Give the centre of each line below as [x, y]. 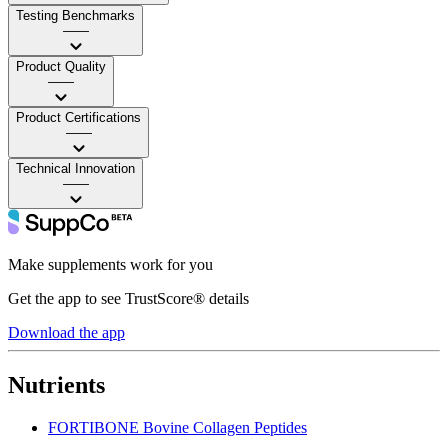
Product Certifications [78, 117]
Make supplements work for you [110, 264]
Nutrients [56, 384]
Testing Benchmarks [75, 15]
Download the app [66, 332]
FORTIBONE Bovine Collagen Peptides [177, 427]
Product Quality [61, 66]
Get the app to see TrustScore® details [128, 298]
